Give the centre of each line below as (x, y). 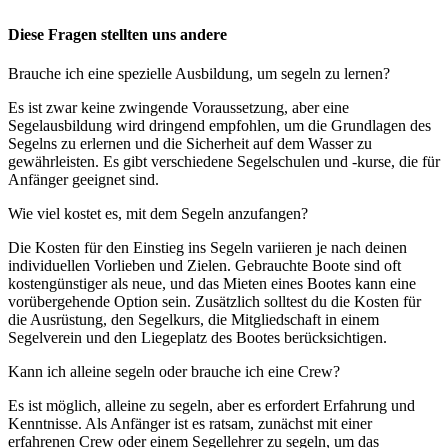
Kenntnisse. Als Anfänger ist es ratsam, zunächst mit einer (190, 424)
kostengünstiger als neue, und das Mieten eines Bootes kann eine (212, 284)
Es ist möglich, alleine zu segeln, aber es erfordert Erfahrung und (211, 406)
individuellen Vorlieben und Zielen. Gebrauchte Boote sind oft (204, 266)
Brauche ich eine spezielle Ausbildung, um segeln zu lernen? (199, 74)
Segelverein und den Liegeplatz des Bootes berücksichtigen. (197, 338)
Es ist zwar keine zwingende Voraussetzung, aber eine (178, 108)
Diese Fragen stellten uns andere (117, 34)
